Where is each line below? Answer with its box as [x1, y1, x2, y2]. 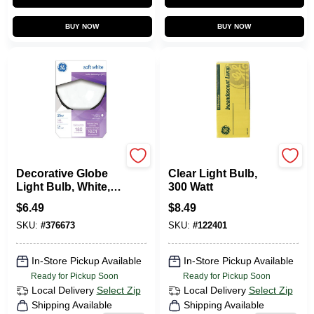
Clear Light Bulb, [168, 168, 257, 179]
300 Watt [168, 181, 213, 193]
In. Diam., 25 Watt [15, 194, 106, 206]
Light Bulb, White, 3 [15, 181, 119, 193]
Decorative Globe [15, 168, 108, 179]
